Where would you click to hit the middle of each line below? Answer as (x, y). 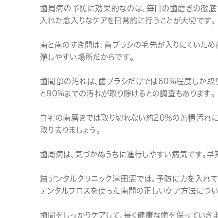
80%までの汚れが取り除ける (96, 93)
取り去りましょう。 (70, 130)
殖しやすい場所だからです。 (87, 57)
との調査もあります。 (181, 93)
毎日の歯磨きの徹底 (182, 8)
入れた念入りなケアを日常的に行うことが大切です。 (128, 20)
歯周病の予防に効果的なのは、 (93, 8)
